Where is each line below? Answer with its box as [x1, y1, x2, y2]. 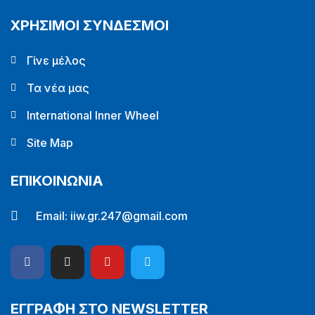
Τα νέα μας [26, 81, 89, 95]
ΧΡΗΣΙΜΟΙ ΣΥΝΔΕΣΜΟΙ [11, 17, 169, 34]
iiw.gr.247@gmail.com [70, 209, 188, 223]
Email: [35, 209, 70, 223]
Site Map [26, 136, 73, 150]
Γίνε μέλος [26, 53, 86, 67]
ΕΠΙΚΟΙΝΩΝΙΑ [11, 172, 103, 189]
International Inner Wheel [26, 108, 159, 122]
